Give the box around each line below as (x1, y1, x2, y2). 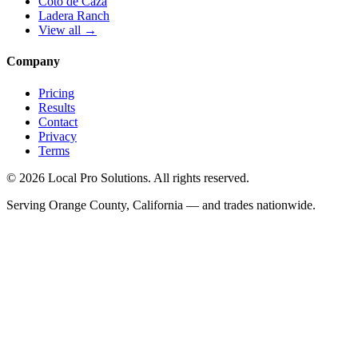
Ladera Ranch (38, 9, 109, 23)
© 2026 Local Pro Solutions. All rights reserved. (6, 170, 249, 185)
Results (38, 100, 75, 114)
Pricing (38, 86, 74, 100)
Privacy (38, 129, 77, 143)
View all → (38, 23, 97, 38)
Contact (38, 114, 78, 129)
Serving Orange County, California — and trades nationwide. (6, 197, 316, 212)
